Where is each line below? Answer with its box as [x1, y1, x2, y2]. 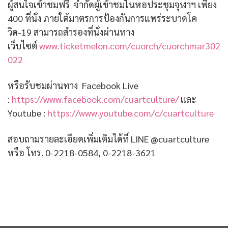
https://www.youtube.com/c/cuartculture [47, 106, 214, 119]
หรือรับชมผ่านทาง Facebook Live [8, 79, 138, 91]
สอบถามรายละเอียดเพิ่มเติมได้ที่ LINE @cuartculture [8, 132, 209, 145]
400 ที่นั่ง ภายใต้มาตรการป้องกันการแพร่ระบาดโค [8, 12, 197, 24]
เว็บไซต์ [8, 39, 39, 51]
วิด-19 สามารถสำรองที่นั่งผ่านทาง [8, 25, 134, 38]
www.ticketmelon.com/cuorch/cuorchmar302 [39, 39, 220, 51]
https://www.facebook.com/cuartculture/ [12, 93, 179, 105]
